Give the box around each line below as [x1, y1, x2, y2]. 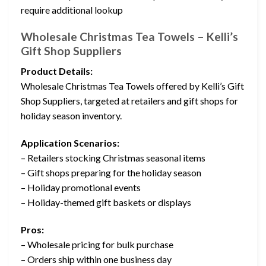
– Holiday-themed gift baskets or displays [21, 197, 191, 208]
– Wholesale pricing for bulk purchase [21, 239, 173, 251]
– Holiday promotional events [21, 182, 141, 194]
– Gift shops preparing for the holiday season [21, 167, 201, 179]
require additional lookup [21, 4, 123, 16]
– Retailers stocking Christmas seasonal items [21, 152, 205, 164]
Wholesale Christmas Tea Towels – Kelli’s [21, 29, 238, 43]
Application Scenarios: [21, 137, 119, 149]
